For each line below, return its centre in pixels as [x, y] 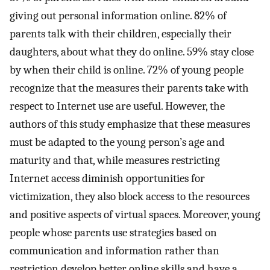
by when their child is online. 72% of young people [127, 70]
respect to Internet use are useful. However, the [117, 106]
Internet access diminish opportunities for [107, 178]
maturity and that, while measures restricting [115, 160]
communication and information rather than [115, 250]
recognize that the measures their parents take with [129, 88]
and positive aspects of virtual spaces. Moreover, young [135, 214]
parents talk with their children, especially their [121, 33]
